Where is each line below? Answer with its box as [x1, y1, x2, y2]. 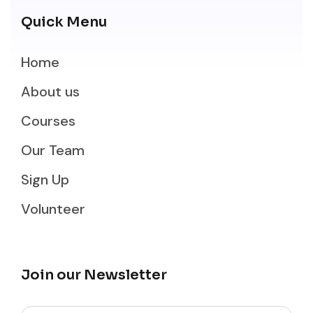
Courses [21, 112, 75, 130]
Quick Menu [21, 13, 107, 31]
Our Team [21, 141, 85, 159]
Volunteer [21, 200, 85, 218]
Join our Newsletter [21, 265, 167, 284]
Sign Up [21, 170, 69, 189]
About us [21, 82, 80, 101]
